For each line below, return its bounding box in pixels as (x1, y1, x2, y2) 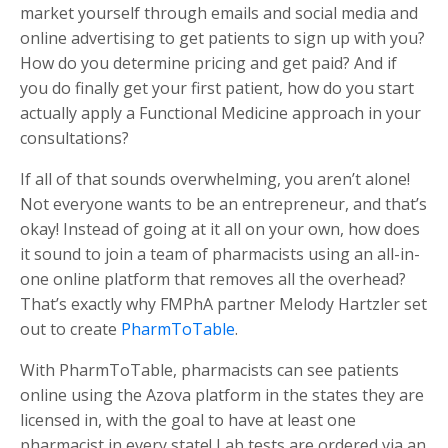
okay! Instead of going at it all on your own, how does (20, 217, 420, 240)
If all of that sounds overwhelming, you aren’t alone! (20, 167, 410, 190)
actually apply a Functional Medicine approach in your (20, 101, 421, 124)
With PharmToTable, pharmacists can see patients (20, 358, 399, 381)
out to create (20, 317, 117, 340)
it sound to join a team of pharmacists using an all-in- (20, 242, 420, 265)
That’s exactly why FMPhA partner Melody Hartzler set (20, 292, 427, 315)
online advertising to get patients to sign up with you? (20, 26, 425, 49)
